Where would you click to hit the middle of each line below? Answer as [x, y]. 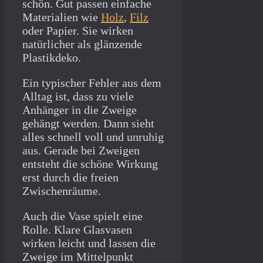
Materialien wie [62, 17]
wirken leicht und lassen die [89, 243]
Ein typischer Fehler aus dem [92, 83]
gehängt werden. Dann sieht [88, 124]
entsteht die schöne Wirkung [90, 164]
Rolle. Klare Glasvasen [77, 230]
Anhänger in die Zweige [80, 110]
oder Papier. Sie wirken [78, 31]
